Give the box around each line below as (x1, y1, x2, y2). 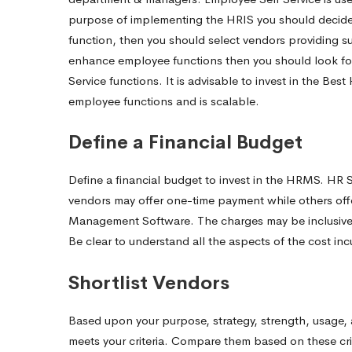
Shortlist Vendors (68, 270, 229, 295)
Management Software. (68, 213, 197, 229)
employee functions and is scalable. (68, 93, 259, 108)
